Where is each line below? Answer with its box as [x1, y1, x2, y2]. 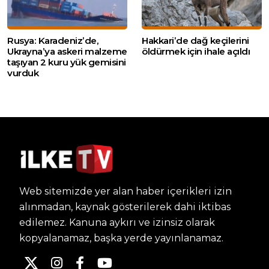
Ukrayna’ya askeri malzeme [7, 46, 127, 58]
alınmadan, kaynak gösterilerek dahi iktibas [19, 201, 231, 213]
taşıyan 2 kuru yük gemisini [7, 56, 126, 68]
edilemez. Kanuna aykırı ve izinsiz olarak [19, 217, 215, 229]
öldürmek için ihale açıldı [142, 46, 250, 58]
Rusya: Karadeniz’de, [7, 35, 98, 47]
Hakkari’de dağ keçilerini [142, 35, 249, 47]
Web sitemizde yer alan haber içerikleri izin [19, 186, 232, 198]
